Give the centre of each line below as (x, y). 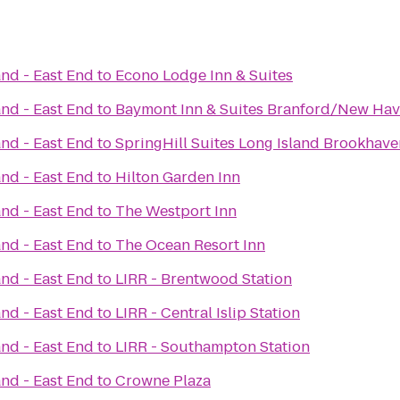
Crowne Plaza (163, 381)
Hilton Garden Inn (178, 177)
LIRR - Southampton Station (212, 347)
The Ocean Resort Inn (190, 245)
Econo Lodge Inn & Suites (204, 75)
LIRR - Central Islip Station (208, 313)
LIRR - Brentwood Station (204, 279)
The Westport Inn (176, 211)
